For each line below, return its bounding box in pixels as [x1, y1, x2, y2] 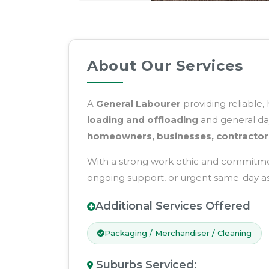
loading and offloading [87, 114, 201, 126]
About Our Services [87, 57, 243, 75]
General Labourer [96, 98, 181, 110]
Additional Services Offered [95, 199, 250, 213]
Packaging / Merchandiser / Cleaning [104, 228, 252, 238]
